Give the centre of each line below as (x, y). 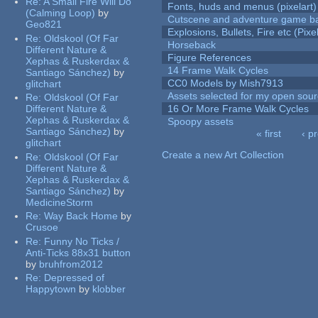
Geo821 (44, 24)
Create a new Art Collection (223, 155)
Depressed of (75, 278)
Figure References (210, 58)
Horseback (192, 45)
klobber (109, 289)
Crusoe (42, 227)
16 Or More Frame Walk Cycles (238, 109)
